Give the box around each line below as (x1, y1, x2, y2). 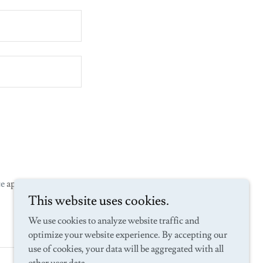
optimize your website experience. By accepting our (28, 229, 227, 241)
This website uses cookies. (28, 193, 169, 210)
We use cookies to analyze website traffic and (28, 215, 200, 227)
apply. (5, 178, 31, 190)
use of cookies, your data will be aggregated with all (28, 243, 224, 255)
